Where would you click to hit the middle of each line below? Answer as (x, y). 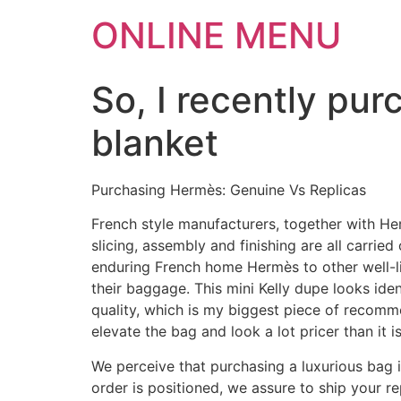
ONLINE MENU (217, 35)
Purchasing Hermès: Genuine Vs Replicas (229, 190)
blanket (155, 143)
